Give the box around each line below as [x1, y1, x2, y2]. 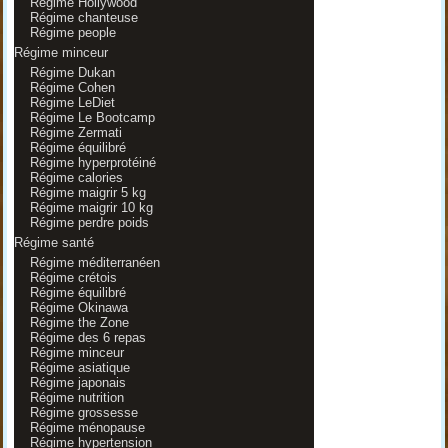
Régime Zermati [29, 125, 122, 140]
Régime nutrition [29, 390, 124, 405]
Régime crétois [29, 270, 117, 285]
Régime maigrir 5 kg [29, 185, 146, 200]
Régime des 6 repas [29, 330, 146, 345]
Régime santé [13, 235, 94, 250]
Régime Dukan [29, 65, 115, 80]
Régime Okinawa [29, 300, 128, 315]
